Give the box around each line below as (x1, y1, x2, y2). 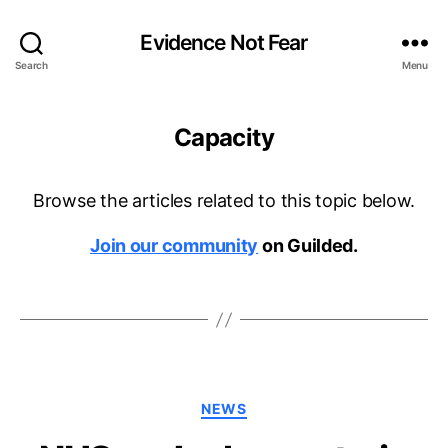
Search (15, 58, 48, 71)
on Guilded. (258, 235, 358, 256)
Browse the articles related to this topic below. (32, 190, 416, 211)
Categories (223, 394, 313, 415)
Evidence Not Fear (140, 29, 308, 55)
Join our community (90, 235, 259, 256)
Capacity (174, 123, 274, 152)
